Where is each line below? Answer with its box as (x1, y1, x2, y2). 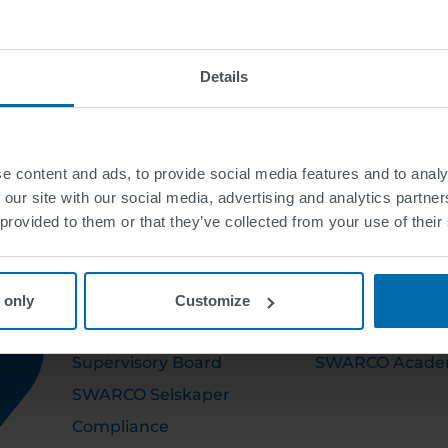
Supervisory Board (72, 353, 222, 372)
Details (199, 67, 249, 85)
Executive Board (72, 321, 206, 340)
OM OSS (72, 272, 154, 296)
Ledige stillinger (314, 321, 445, 340)
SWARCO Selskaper (72, 385, 230, 404)
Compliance (72, 417, 169, 436)
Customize (175, 292, 251, 309)
